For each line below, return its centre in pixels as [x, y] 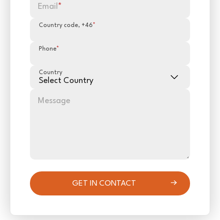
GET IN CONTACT [104, 183]
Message [54, 101]
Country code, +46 [66, 25]
